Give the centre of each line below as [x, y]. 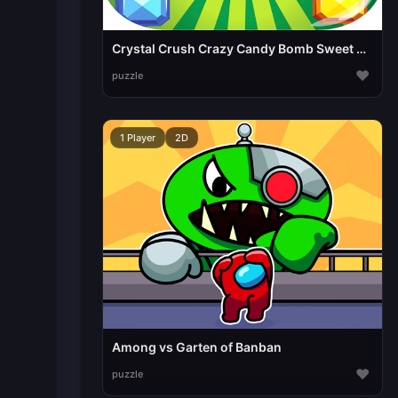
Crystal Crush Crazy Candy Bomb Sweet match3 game [361, 48]
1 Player [137, 137]
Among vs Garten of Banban [196, 347]
